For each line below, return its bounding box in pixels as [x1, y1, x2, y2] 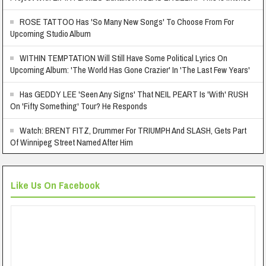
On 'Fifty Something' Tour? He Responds [10, 100, 148, 112]
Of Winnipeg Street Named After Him [10, 136, 134, 148]
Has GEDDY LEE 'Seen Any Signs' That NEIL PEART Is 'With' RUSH [20, 88, 249, 100]
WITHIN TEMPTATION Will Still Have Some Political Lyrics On [20, 52, 228, 64]
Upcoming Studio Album [10, 27, 91, 40]
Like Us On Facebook [11, 178, 100, 192]
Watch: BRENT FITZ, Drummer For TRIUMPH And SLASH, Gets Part [20, 124, 247, 137]
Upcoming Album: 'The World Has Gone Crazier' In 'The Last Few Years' [10, 64, 251, 76]
